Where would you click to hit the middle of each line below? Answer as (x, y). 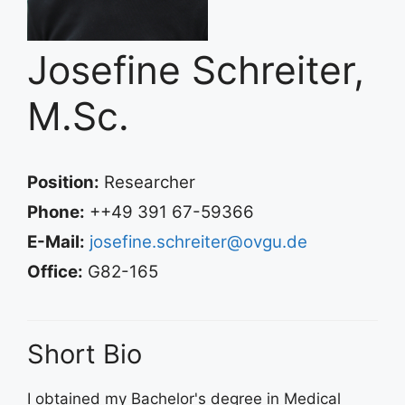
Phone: (56, 212)
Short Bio (85, 354)
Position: (63, 182)
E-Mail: (56, 242)
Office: (55, 272)
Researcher (147, 182)
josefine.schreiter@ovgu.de (198, 242)
